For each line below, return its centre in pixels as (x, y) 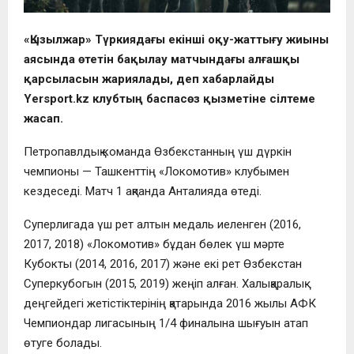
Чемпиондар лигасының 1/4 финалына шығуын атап (166, 324)
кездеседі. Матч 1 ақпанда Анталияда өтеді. (143, 192)
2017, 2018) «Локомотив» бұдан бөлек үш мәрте (154, 245)
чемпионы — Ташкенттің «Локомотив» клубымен (156, 172)
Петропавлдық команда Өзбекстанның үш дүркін (158, 152)
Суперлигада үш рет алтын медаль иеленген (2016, (162, 225)
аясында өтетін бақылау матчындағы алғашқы (162, 60)
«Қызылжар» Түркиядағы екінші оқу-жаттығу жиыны (176, 40)
